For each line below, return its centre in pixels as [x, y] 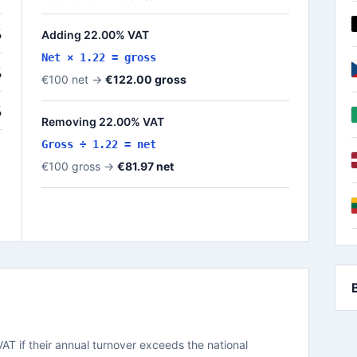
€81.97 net [145, 166]
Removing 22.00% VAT [103, 122]
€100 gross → [79, 166]
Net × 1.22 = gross [99, 57]
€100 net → [73, 79]
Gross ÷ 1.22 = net [99, 144]
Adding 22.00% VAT [95, 35]
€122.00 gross [146, 79]
